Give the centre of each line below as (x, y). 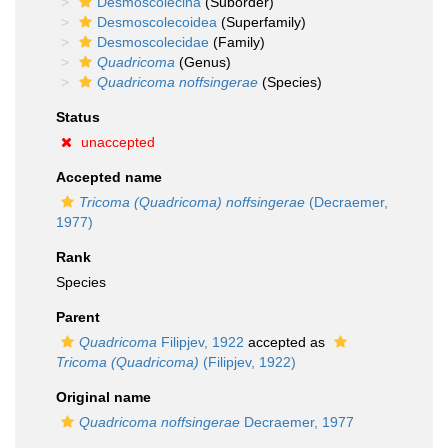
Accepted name (109, 177)
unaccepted (118, 142)
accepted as (286, 342)
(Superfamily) (261, 22)
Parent (78, 317)
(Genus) (203, 62)
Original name (103, 397)
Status (78, 117)
